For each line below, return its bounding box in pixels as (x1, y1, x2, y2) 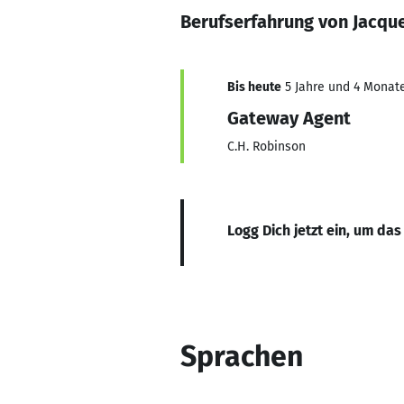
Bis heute (227, 79, 281, 95)
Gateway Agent (227, 107, 351, 129)
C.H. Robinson (227, 139, 306, 154)
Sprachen (180, 339, 303, 373)
